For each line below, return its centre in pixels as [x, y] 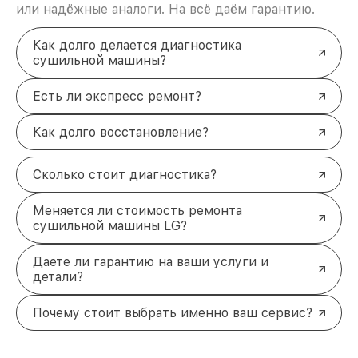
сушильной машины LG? [110, 226]
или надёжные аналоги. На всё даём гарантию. [165, 10]
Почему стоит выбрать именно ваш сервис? [173, 313]
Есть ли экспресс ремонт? [117, 97]
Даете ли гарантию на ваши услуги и [151, 262]
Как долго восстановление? [121, 133]
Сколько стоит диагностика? [125, 175]
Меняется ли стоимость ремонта [137, 211]
